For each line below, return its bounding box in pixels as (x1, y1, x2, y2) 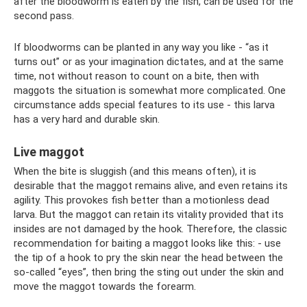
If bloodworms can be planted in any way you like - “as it (14, 41, 269, 54)
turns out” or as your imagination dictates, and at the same (14, 56, 284, 69)
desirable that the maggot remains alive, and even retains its (14, 180, 288, 193)
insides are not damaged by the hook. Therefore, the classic (14, 223, 287, 236)
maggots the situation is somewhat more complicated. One (14, 84, 286, 97)
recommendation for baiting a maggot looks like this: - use (14, 237, 281, 250)
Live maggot (14, 145, 84, 160)
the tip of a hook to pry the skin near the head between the (14, 251, 283, 265)
